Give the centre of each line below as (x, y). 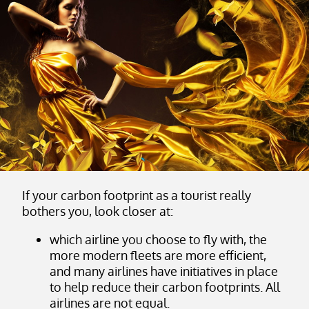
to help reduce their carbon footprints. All (165, 287)
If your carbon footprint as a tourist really (137, 195)
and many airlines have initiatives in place (164, 271)
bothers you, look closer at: (99, 211)
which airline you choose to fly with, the (158, 239)
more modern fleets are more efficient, (158, 255)
